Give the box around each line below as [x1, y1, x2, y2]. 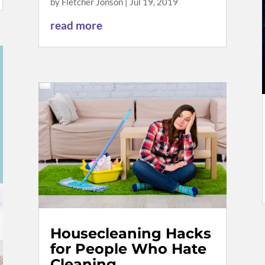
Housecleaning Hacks [50, 224, 211, 242]
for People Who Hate [50, 240, 206, 257]
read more [50, 18, 102, 33]
